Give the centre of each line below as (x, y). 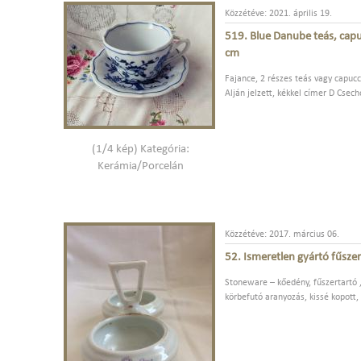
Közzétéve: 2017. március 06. (282, 234)
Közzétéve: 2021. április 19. (278, 14)
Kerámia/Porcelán (140, 166)
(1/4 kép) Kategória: (140, 149)
